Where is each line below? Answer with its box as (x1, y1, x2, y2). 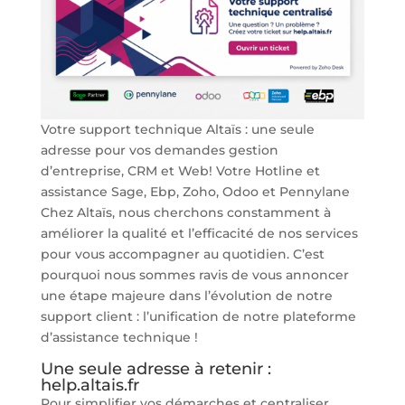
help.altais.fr (40, 374, 139, 395)
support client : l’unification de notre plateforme (40, 307, 356, 325)
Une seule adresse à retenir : (40, 358, 271, 379)
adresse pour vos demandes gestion (40, 141, 278, 158)
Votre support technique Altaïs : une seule (40, 120, 315, 137)
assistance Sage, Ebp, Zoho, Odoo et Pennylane (40, 183, 350, 200)
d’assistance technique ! (40, 328, 198, 345)
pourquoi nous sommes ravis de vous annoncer (40, 266, 349, 283)
